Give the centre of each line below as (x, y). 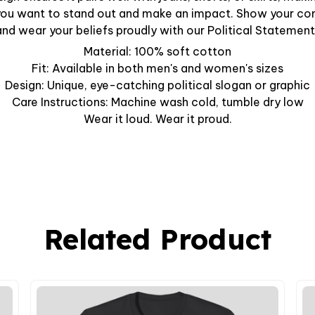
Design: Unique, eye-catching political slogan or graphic (157, 85)
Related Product (157, 239)
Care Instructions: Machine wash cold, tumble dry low (157, 102)
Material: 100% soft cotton (157, 52)
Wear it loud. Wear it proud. (157, 119)
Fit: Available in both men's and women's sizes (157, 69)
